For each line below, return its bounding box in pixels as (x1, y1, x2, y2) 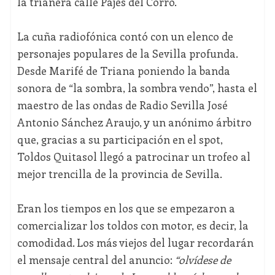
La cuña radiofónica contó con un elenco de (17, 29, 233, 44)
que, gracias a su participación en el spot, (17, 132, 223, 147)
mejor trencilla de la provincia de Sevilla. (17, 166, 222, 182)
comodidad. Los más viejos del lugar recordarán (17, 235, 254, 250)
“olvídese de (174, 252, 231, 268)
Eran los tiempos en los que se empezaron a (17, 201, 235, 216)
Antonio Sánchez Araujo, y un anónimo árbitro (17, 115, 252, 130)
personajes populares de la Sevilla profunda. (17, 46, 238, 61)
